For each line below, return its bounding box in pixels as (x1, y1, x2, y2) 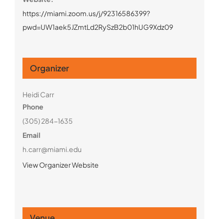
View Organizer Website (22, 160, 99, 169)
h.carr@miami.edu (22, 144, 82, 153)
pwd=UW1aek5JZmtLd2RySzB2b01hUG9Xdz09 (22, 22, 173, 31)
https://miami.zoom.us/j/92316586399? (22, 8, 150, 18)
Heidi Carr (22, 89, 54, 99)
